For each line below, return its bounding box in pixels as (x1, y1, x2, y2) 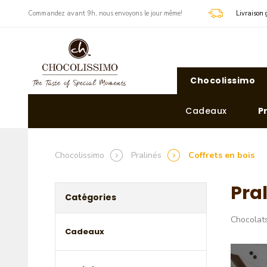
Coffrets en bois (186, 150, 254, 161)
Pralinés (131, 150, 162, 161)
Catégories (65, 191, 116, 204)
